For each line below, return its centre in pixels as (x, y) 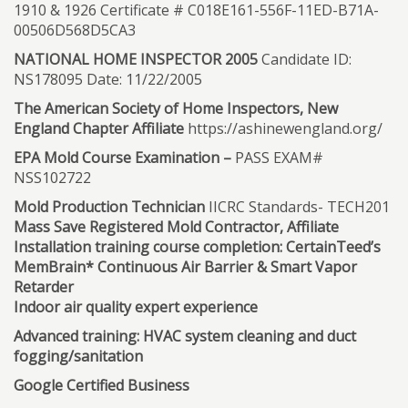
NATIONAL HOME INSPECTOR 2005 (136, 59)
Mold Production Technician (109, 207)
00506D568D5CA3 (75, 30)
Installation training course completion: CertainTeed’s (197, 247)
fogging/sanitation (78, 356)
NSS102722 (52, 178)
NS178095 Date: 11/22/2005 (108, 79)
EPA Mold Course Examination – (122, 158)
